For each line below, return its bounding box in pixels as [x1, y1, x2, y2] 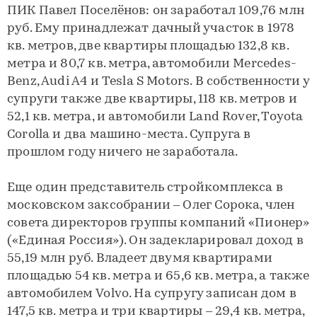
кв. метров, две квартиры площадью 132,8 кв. [7, 40, 289, 53]
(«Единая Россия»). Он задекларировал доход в [7, 234, 304, 248]
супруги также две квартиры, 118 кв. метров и [7, 93, 297, 106]
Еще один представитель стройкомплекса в [7, 181, 284, 195]
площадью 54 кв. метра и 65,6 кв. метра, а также [7, 270, 310, 283]
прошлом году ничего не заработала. [7, 146, 238, 159]
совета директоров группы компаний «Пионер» [7, 217, 310, 230]
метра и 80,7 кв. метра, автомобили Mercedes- [7, 57, 296, 71]
